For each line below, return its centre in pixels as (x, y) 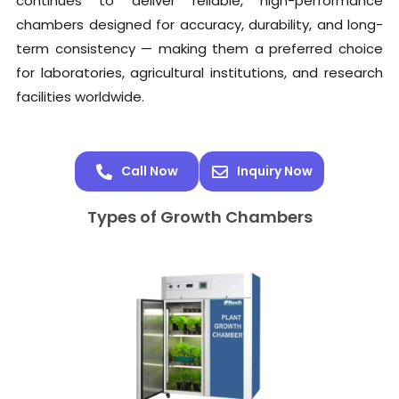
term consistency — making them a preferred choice (199, 49)
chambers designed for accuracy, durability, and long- (199, 25)
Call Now (149, 171)
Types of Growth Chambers (199, 217)
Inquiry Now (274, 171)
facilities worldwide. (80, 97)
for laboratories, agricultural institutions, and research (199, 73)
